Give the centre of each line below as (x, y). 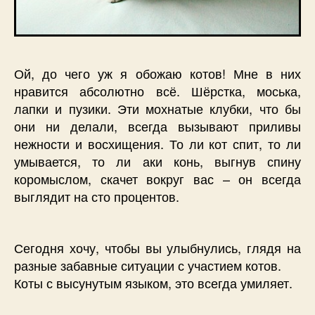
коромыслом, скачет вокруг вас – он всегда (157, 179)
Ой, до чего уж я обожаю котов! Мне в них (157, 73)
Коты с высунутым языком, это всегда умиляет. (153, 282)
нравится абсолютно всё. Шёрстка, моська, (157, 91)
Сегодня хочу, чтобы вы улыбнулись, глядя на (157, 247)
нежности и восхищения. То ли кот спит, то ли (157, 144)
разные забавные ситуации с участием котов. (148, 265)
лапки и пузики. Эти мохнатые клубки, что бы (157, 109)
